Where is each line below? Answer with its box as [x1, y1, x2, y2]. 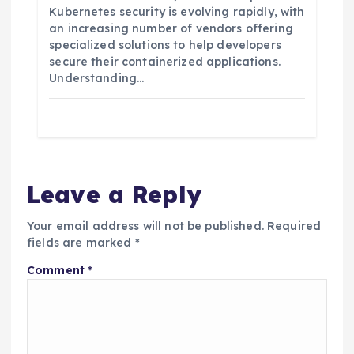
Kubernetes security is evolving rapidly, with [49, 4, 305, 19]
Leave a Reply [27, 179, 201, 209]
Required [266, 219, 322, 234]
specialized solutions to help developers [49, 37, 281, 52]
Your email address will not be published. [27, 219, 264, 234]
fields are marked [27, 235, 135, 250]
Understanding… [49, 70, 145, 85]
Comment [27, 263, 88, 278]
